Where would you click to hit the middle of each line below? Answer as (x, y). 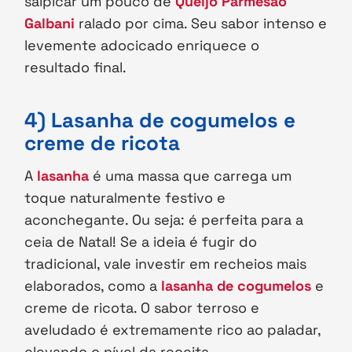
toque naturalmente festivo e (125, 198)
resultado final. (78, 68)
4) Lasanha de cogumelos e (160, 121)
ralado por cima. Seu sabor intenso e (201, 24)
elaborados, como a (93, 286)
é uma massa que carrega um (192, 176)
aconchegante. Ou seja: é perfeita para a (164, 220)
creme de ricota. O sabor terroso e (142, 308)
